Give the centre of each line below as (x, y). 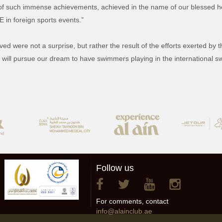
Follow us (115, 168)
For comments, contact (132, 201)
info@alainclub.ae (124, 211)
